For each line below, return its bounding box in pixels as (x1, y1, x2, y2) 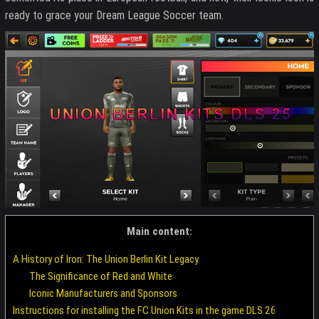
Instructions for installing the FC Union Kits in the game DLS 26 (13, 304, 276, 318)
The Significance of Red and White (28, 270, 172, 283)
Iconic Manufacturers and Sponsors (28, 287, 177, 300)
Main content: (127, 225, 192, 238)
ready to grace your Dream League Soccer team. (5, 9, 224, 22)
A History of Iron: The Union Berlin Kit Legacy (13, 253, 199, 266)
